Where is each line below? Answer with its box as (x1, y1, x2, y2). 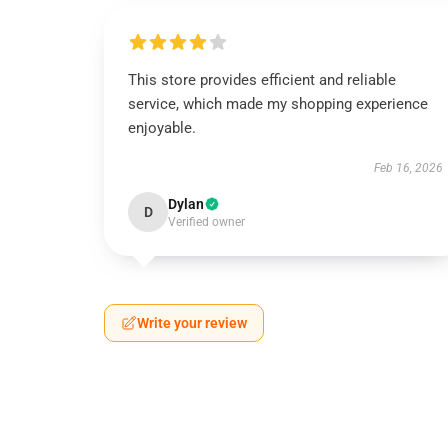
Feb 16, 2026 (373, 161, 443, 175)
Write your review (137, 315, 247, 331)
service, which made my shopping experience (128, 95, 428, 113)
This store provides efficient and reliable (128, 71, 396, 89)
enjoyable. (128, 119, 196, 137)
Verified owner (168, 215, 245, 229)
